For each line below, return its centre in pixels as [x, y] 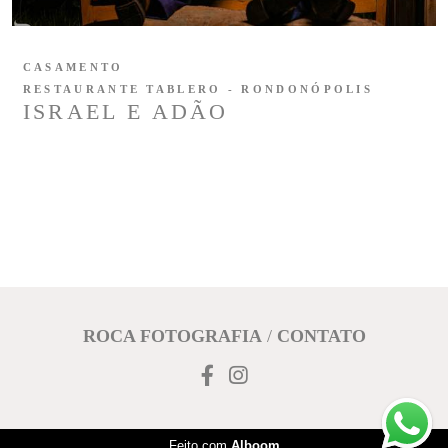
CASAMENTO [73, 66]
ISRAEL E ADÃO [125, 111]
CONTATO [321, 336]
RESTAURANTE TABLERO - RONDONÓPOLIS [198, 88]
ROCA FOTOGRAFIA [172, 336]
